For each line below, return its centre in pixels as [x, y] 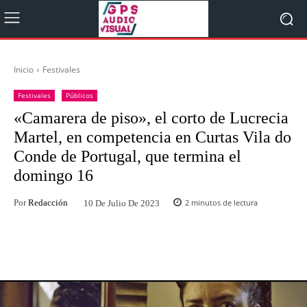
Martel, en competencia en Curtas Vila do [152, 137]
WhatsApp [242, 248]
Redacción [48, 203]
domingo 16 [53, 175]
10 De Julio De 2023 [122, 203]
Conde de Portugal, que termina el [127, 156]
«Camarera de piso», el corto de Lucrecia [151, 118]
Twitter [153, 248]
